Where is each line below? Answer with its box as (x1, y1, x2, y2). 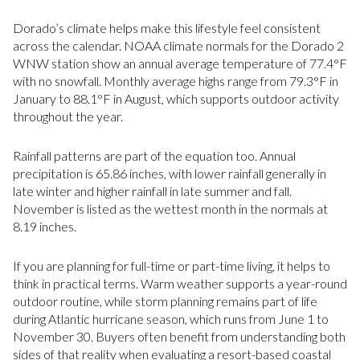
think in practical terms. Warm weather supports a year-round (13, 275, 347, 291)
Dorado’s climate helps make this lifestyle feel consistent (13, 20, 321, 36)
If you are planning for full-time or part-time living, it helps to (13, 257, 330, 273)
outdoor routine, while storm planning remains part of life (13, 292, 317, 309)
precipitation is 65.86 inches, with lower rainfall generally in (13, 165, 326, 181)
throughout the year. (13, 108, 123, 125)
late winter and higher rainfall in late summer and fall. (13, 182, 292, 198)
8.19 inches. (13, 218, 76, 234)
